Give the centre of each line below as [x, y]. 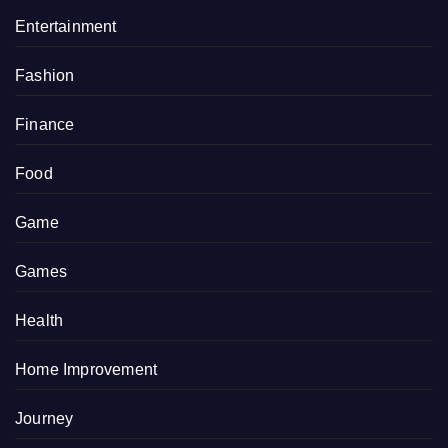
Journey [44, 418]
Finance [45, 124]
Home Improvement [86, 369]
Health [39, 320]
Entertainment [66, 26]
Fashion [45, 75]
